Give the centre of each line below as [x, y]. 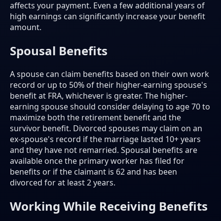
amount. [26, 27]
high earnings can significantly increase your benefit [108, 17]
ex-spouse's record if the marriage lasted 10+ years [105, 139]
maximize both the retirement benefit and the [95, 118]
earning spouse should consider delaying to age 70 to [110, 107]
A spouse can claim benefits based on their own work [110, 74]
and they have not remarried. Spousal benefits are [104, 150]
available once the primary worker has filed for [97, 161]
